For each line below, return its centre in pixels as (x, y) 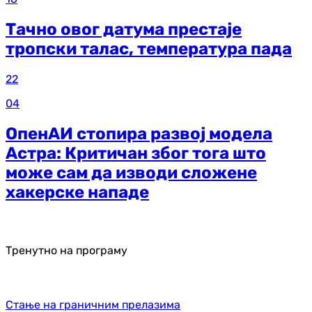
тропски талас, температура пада (149, 49)
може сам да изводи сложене (131, 172)
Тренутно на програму (67, 250)
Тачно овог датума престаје (124, 30)
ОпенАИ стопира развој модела (139, 133)
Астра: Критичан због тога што (136, 153)
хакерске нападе (77, 192)
